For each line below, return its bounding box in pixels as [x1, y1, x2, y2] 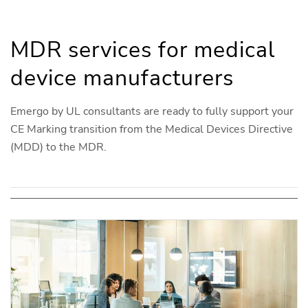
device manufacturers [10, 63, 234, 93]
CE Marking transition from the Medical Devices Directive [10, 121, 293, 137]
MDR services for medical [10, 34, 275, 65]
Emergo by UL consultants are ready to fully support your [10, 103, 294, 119]
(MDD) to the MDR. [10, 139, 107, 155]
